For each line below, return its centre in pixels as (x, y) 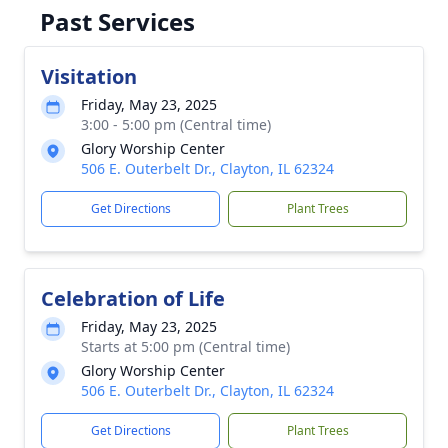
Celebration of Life (133, 298)
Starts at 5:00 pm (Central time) (185, 346)
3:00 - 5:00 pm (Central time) (176, 124)
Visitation (89, 76)
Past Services (117, 21)
